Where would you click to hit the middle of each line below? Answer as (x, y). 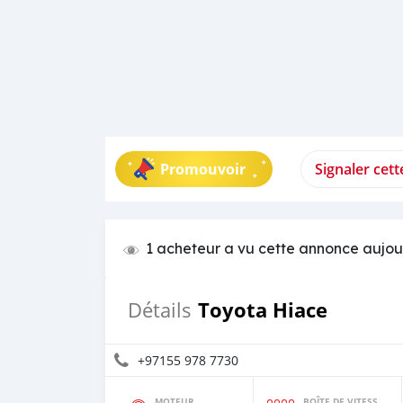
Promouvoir (203, 169)
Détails (160, 310)
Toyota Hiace (263, 310)
